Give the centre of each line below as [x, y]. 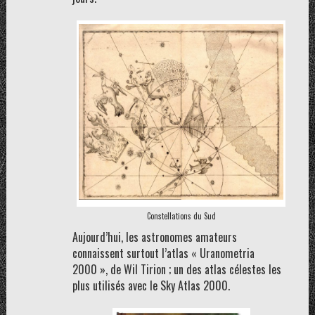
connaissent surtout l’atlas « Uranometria [163, 253]
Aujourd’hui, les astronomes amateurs [154, 237]
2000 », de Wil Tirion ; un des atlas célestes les [176, 269]
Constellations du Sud [181, 216]
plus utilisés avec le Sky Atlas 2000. [151, 285]
